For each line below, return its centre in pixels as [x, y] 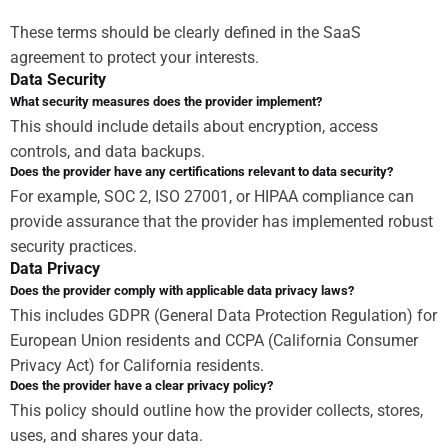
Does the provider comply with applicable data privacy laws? [182, 290]
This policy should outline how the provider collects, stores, [216, 410]
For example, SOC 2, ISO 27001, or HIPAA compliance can [212, 196]
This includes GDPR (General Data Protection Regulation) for [223, 315]
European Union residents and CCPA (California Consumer [214, 340]
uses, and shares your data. [106, 435]
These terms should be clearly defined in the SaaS [185, 32]
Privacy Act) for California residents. [137, 365]
